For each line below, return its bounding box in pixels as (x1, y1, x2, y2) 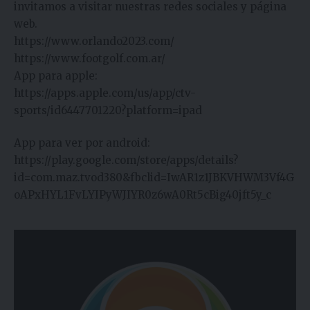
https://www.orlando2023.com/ (14, 34, 174, 48)
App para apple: (14, 69, 98, 82)
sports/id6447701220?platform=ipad (14, 103, 202, 117)
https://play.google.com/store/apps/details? (14, 154, 238, 167)
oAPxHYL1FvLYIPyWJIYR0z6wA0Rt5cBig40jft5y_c (14, 188, 271, 202)
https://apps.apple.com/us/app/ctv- (14, 86, 196, 100)
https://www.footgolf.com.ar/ (14, 51, 165, 65)
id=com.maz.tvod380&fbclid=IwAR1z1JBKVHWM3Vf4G (14, 171, 294, 185)
